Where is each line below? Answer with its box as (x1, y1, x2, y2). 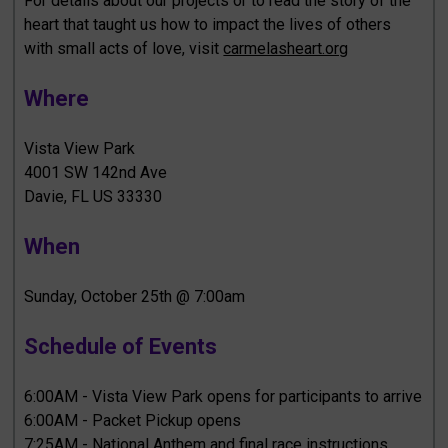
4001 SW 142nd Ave (24, 162, 168, 182)
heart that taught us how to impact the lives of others (24, 14, 392, 34)
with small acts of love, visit (24, 38, 224, 58)
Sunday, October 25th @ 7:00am (24, 286, 246, 306)
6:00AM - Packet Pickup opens (24, 410, 242, 430)
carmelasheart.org (223, 38, 349, 58)
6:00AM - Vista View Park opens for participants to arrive (24, 386, 423, 406)
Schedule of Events (24, 333, 218, 359)
